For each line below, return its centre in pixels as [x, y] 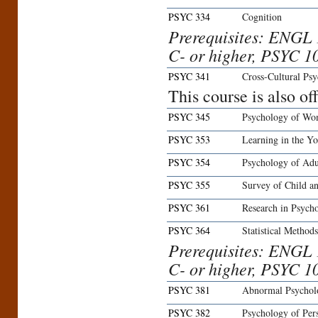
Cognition [262, 17]
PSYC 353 [189, 140]
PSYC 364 [189, 231]
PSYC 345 [189, 117]
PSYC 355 [189, 185]
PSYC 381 [189, 290]
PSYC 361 [189, 208]
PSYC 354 [189, 163]
